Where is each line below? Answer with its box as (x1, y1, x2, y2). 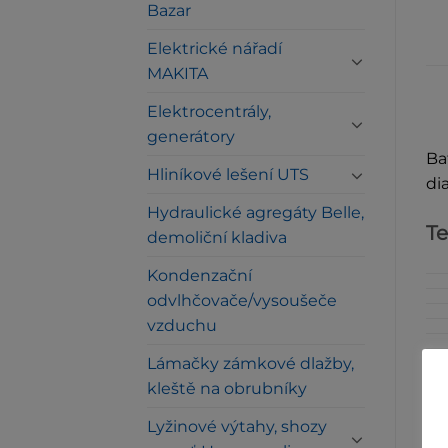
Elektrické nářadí (147, 39, 282, 58)
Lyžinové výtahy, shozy (147, 417, 327, 436)
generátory (147, 127, 235, 146)
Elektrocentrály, (147, 102, 271, 121)
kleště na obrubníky (147, 379, 307, 398)
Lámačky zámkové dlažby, (147, 354, 354, 373)
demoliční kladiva (147, 228, 287, 247)
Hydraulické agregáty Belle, (147, 203, 364, 222)
